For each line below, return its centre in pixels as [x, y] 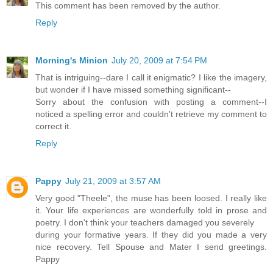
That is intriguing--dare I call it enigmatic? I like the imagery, [151, 77]
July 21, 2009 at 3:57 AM [113, 181]
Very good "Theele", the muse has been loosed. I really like [151, 198]
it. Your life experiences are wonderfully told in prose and [151, 210]
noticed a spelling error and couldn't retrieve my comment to [151, 114]
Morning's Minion [72, 60]
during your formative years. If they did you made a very [151, 234]
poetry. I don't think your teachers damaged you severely [145, 222]
